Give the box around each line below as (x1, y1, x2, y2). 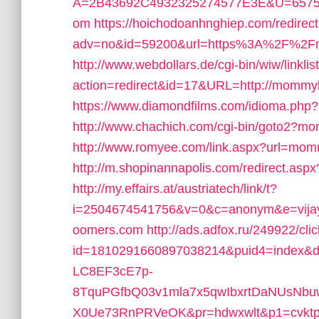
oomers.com (73, 223, 143, 237)
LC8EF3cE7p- (73, 264, 153, 278)
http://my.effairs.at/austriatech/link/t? (73, 182, 277, 196)
